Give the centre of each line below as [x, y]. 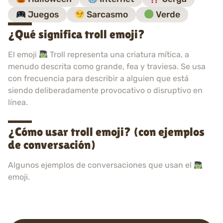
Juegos [43, 15]
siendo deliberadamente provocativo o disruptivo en [105, 90]
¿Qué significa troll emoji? [76, 34]
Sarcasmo [107, 15]
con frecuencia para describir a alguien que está [98, 78]
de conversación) [52, 145]
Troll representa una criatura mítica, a [119, 54]
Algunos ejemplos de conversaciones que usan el [101, 165]
